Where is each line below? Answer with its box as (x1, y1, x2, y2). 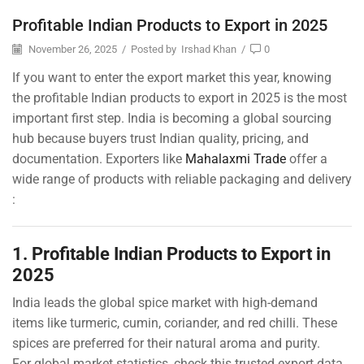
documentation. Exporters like (12, 151, 185, 167)
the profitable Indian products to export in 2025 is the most (12, 90, 347, 106)
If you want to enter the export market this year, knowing (12, 70, 331, 86)
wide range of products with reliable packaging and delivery (12, 171, 352, 188)
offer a (286, 151, 327, 167)
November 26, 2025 (26, 42, 117, 55)
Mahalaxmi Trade (185, 151, 286, 167)
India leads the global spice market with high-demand (12, 295, 318, 311)
